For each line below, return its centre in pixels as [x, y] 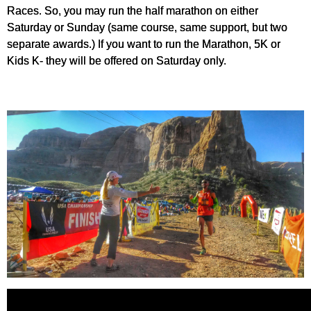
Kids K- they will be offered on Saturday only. [117, 60]
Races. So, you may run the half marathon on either [133, 10]
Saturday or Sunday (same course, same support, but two [147, 27]
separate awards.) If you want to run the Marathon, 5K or [144, 44]
